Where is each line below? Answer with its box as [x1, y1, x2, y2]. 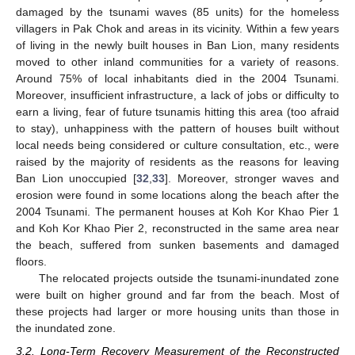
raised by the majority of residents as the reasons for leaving [16, 155, 339, 169]
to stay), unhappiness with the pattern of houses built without [16, 122, 339, 136]
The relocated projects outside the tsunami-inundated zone [38, 272, 339, 285]
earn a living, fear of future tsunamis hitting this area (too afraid [16, 105, 339, 119]
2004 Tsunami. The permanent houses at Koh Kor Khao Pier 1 [16, 205, 339, 219]
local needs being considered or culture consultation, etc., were [16, 139, 339, 152]
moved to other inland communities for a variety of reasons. [16, 55, 339, 69]
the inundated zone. [16, 322, 116, 335]
